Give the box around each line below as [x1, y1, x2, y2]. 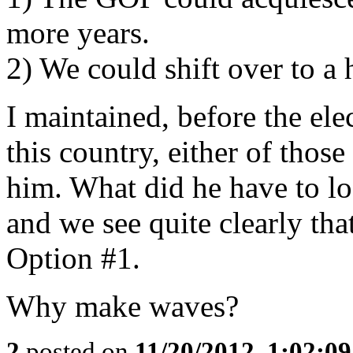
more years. [6, 16, 150, 50]
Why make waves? [6, 289, 239, 323]
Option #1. [6, 241, 140, 275]
